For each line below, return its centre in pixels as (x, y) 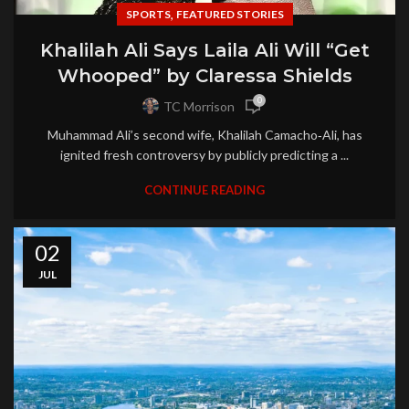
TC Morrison (199, 107)
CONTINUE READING (204, 189)
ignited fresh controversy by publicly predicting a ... (204, 154)
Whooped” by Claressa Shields (204, 75)
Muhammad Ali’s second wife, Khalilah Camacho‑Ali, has (204, 134)
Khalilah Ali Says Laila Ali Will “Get (204, 50)
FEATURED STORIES (230, 14)
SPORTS (148, 14)
